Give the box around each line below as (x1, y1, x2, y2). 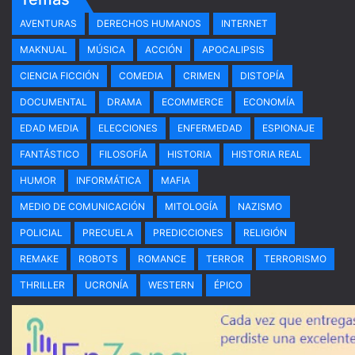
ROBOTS (78, 253, 118, 265)
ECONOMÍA (243, 96, 295, 108)
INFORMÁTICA (76, 174, 141, 186)
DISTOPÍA (240, 70, 284, 82)
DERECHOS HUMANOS (97, 17, 201, 29)
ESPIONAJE (262, 122, 315, 134)
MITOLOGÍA (165, 200, 218, 212)
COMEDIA (119, 70, 163, 82)
